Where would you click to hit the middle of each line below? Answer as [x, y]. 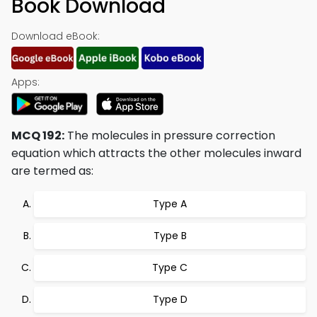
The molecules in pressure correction [170, 136]
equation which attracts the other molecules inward [156, 153]
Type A [170, 204]
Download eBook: [56, 36]
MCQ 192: [38, 136]
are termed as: [52, 171]
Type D [170, 299]
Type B [170, 236]
